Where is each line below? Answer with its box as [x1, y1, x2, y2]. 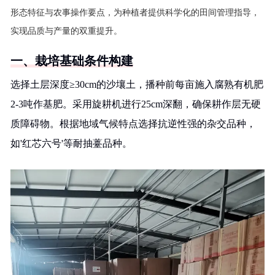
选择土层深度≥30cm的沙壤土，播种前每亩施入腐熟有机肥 [10, 79, 263, 90]
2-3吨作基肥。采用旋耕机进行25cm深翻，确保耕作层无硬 [10, 99, 261, 109]
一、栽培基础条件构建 [10, 54, 133, 68]
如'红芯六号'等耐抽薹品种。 [10, 138, 132, 149]
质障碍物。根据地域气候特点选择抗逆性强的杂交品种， [10, 118, 256, 129]
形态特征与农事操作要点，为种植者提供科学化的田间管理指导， [10, 8, 260, 17]
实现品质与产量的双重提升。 [10, 26, 122, 36]
